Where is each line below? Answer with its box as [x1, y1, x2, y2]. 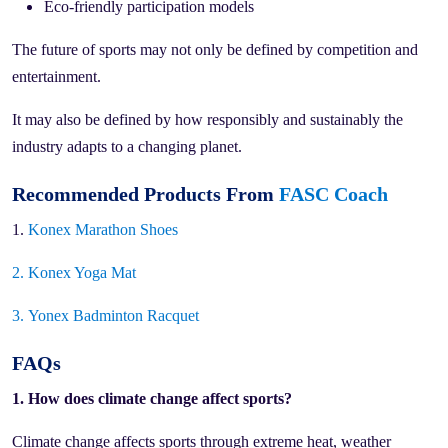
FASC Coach [279, 182, 388, 205]
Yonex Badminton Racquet [28, 306, 199, 324]
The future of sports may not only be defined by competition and [12, 40, 418, 58]
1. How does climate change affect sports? [12, 389, 292, 407]
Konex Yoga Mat [28, 263, 136, 281]
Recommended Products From [12, 182, 279, 205]
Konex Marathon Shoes [28, 220, 178, 238]
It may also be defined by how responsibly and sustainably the [12, 110, 403, 128]
